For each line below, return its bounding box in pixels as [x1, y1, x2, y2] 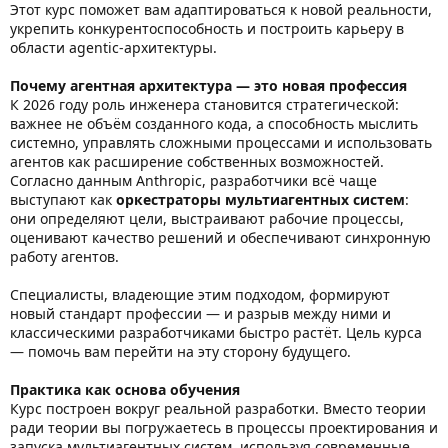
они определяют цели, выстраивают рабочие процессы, [10, 209, 404, 229]
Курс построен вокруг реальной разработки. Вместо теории [10, 399, 426, 419]
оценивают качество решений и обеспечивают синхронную [10, 228, 431, 248]
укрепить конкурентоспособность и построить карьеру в [10, 19, 404, 39]
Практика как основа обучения [10, 380, 240, 400]
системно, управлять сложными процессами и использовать [10, 133, 432, 153]
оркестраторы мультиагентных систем [116, 190, 405, 210]
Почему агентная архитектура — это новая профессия [10, 76, 407, 96]
